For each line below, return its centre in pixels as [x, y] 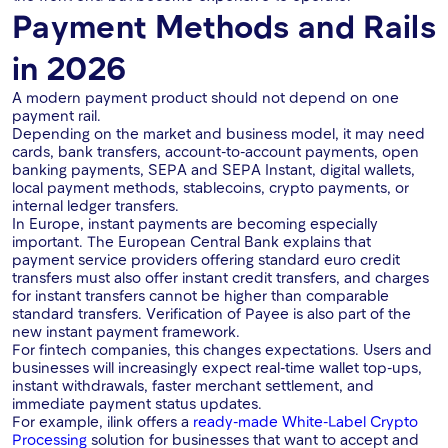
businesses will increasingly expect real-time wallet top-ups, [217, 367]
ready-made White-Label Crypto [305, 421]
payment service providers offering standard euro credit [206, 259]
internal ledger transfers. [95, 205]
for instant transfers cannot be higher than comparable [200, 295]
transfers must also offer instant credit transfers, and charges [220, 277]
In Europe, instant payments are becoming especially [195, 223]
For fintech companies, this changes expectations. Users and [222, 349]
